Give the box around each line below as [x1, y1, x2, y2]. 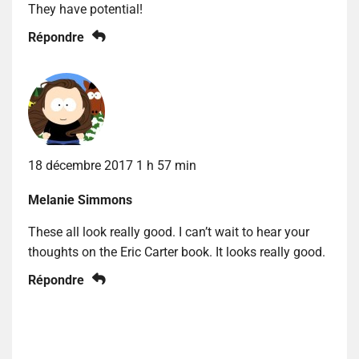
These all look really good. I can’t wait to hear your [28, 224, 309, 240]
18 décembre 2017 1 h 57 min [28, 157, 196, 173]
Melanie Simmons [28, 192, 132, 208]
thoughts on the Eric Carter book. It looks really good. [28, 244, 325, 260]
